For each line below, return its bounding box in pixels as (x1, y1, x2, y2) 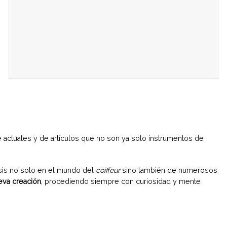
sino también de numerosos (120, 166, 217, 174)
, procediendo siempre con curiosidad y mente (41, 177, 201, 185)
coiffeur (96, 166, 120, 174)
